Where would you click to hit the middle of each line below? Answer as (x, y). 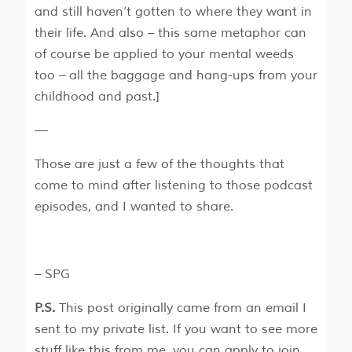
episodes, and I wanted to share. (134, 207)
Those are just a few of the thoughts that (159, 165)
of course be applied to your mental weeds (164, 55)
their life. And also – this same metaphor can (170, 33)
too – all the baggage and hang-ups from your (176, 76)
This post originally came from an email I (180, 308)
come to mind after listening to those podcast (173, 186)
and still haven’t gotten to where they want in (173, 12)
